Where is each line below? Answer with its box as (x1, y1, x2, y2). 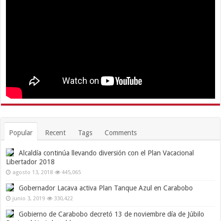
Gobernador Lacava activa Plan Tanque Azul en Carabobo (19, 184, 193, 192)
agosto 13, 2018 (12, 169, 53, 176)
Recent (45, 129, 66, 137)
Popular (9, 129, 33, 137)
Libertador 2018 (6, 158, 55, 166)
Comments (105, 129, 137, 137)
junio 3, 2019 (12, 195, 45, 202)
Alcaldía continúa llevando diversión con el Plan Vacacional (19, 149, 194, 157)
